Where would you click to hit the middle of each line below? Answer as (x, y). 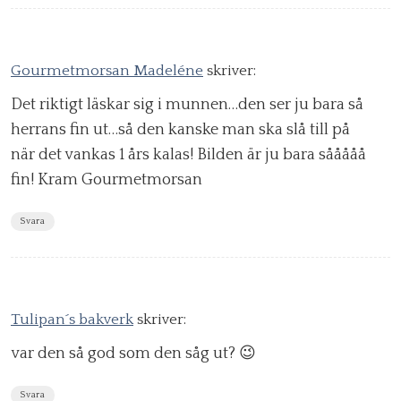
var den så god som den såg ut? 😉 (133, 354)
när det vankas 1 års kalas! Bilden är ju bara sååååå (188, 155)
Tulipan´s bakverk (72, 320)
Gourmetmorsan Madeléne (107, 71)
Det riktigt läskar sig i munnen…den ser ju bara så (187, 105)
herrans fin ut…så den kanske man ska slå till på (180, 130)
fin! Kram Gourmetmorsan (107, 180)
